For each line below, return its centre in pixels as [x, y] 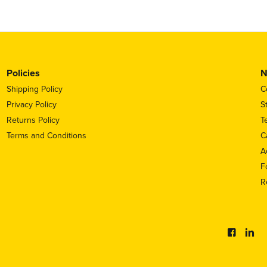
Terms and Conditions [47, 136]
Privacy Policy [32, 105]
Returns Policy [33, 120]
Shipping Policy [35, 89]
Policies [24, 73]
